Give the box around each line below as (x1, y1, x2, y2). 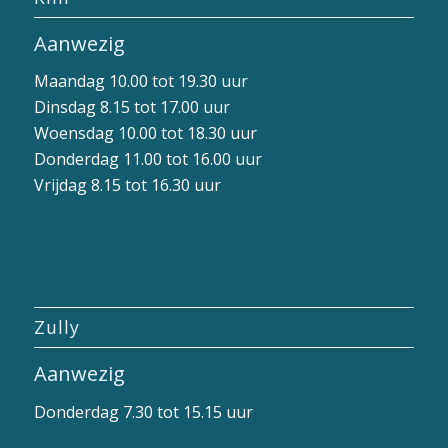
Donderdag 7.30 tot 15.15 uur (33, 400, 253, 423)
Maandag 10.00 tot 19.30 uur (33, 70, 248, 93)
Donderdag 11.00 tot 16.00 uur (33, 148, 262, 171)
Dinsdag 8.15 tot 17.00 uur (33, 96, 230, 119)
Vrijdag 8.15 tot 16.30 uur (33, 174, 221, 197)
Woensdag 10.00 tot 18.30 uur (33, 122, 257, 145)
